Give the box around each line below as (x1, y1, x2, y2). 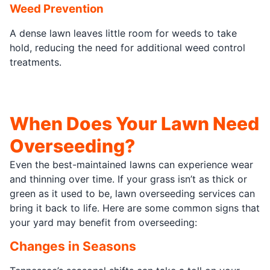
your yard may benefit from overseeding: (10, 216, 197, 228)
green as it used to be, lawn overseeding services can (10, 187, 255, 199)
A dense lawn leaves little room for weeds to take (10, 27, 237, 39)
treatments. (10, 55, 61, 68)
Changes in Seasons (10, 238, 136, 254)
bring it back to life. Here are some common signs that (10, 201, 260, 214)
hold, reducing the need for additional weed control (10, 41, 245, 54)
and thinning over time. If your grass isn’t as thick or (10, 172, 247, 185)
